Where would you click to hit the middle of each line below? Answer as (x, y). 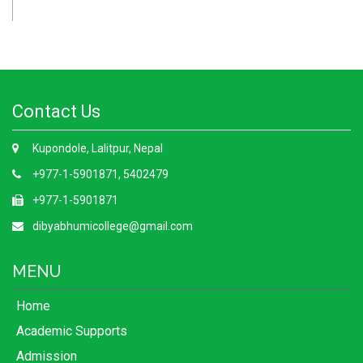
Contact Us (56, 112)
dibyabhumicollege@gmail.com (113, 226)
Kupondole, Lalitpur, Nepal (98, 149)
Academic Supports (72, 331)
